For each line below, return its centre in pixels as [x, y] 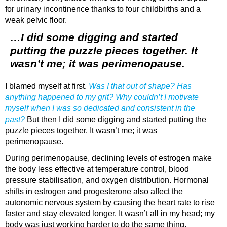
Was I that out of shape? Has [140, 86]
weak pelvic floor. [36, 20]
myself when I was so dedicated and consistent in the [100, 108]
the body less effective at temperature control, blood [97, 169]
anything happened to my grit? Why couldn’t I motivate [102, 97]
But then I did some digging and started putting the [117, 119]
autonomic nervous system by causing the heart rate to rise [110, 202]
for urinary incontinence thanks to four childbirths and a [103, 9]
